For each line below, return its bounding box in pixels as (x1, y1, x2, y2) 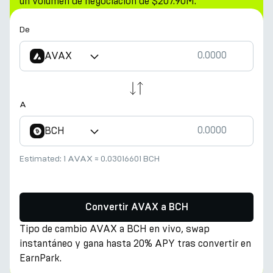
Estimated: (19, 154, 63, 164)
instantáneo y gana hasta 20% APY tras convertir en (19, 238, 251, 249)
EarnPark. (19, 252, 62, 264)
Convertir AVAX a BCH (85, 202, 188, 212)
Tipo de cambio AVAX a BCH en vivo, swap (19, 223, 210, 235)
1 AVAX (63, 154, 93, 164)
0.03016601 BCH (101, 154, 160, 164)
